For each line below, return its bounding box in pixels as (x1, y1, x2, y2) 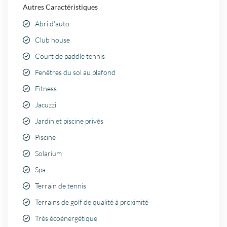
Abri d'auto (35, 19, 70, 28)
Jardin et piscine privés (35, 117, 104, 126)
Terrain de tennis (35, 181, 87, 191)
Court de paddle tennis (35, 52, 105, 61)
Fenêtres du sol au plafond (35, 68, 116, 77)
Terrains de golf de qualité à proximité (35, 198, 149, 207)
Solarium (35, 149, 62, 158)
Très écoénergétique (35, 214, 98, 223)
